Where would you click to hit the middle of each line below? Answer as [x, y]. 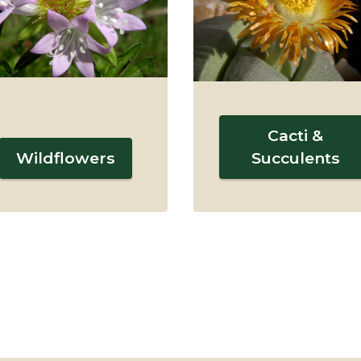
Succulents [295, 158]
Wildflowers [66, 158]
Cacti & [295, 136]
